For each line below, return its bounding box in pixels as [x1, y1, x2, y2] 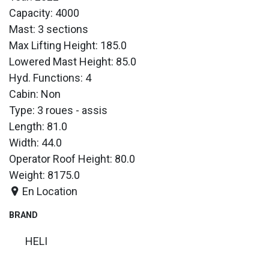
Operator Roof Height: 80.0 [9, 152, 135, 165]
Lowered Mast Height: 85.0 [9, 55, 136, 68]
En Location [20, 184, 77, 198]
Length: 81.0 [9, 119, 67, 133]
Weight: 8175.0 [9, 168, 80, 181]
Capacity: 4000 [9, 6, 79, 19]
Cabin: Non [9, 87, 61, 100]
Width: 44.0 [9, 136, 62, 149]
